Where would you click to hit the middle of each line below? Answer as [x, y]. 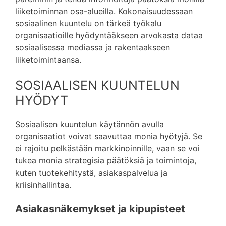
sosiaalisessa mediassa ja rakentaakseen [93, 47]
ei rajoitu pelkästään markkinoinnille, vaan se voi [107, 148]
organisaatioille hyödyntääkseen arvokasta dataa [109, 35]
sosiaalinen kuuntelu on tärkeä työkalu [88, 23]
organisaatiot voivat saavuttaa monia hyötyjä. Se [109, 136]
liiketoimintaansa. [48, 60]
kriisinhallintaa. [43, 185]
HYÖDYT [42, 100]
